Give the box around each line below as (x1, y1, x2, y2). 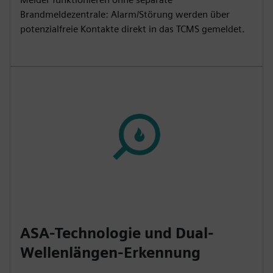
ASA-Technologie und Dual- (20, 224, 214, 242)
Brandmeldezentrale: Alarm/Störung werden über (20, 8, 230, 20)
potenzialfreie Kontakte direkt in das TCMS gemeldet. (20, 23, 245, 35)
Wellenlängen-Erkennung (20, 243, 200, 261)
